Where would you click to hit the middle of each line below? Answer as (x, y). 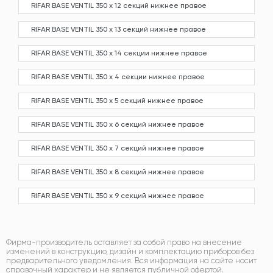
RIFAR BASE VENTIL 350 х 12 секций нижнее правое (119, 5)
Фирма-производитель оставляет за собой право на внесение (124, 242)
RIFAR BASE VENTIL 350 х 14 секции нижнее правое (119, 53)
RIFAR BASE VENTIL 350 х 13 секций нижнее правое (119, 29)
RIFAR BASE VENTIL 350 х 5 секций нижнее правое (117, 101)
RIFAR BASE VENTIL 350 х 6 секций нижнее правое (118, 124)
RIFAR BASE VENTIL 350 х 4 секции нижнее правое (118, 77)
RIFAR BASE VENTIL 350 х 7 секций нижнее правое (118, 148)
